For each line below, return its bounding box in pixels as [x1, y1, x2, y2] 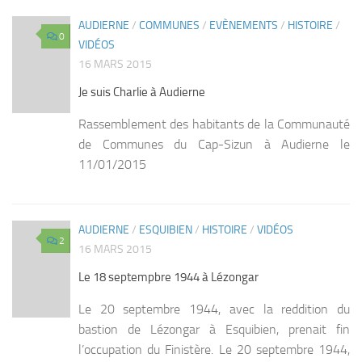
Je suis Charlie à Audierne [78, 84, 205, 99]
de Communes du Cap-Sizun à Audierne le [78, 136, 350, 152]
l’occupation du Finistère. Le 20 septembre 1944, [78, 342, 350, 358]
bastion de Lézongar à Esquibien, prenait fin [78, 322, 350, 338]
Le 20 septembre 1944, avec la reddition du [78, 301, 350, 318]
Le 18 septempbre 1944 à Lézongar [78, 270, 259, 285]
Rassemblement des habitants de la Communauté [78, 116, 350, 132]
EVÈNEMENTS [209, 18, 278, 32]
